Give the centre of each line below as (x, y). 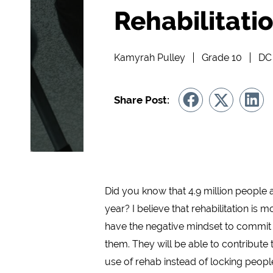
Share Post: (142, 100)
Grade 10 (222, 58)
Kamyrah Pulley (150, 58)
